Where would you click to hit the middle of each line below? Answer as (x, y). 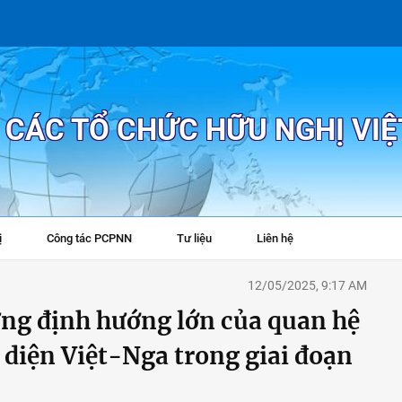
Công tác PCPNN (89, 238)
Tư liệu (194, 238)
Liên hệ (275, 238)
